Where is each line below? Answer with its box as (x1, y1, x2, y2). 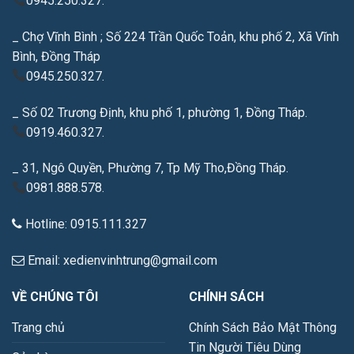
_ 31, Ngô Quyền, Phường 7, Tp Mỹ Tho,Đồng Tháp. (12, 160, 288, 176)
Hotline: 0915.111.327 (22, 217, 146, 232)
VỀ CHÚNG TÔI (12, 288, 98, 304)
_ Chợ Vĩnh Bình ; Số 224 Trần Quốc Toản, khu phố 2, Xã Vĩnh (12, 28, 339, 44)
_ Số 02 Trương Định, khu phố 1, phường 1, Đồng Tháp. (12, 104, 307, 120)
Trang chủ (12, 319, 65, 335)
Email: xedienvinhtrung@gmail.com (24, 253, 217, 269)
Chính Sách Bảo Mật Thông (189, 319, 337, 335)
